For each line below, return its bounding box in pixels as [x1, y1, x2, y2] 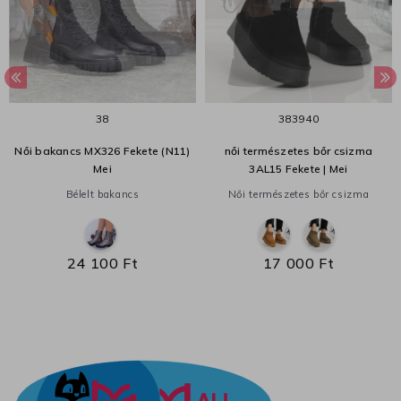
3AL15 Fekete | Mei [249, 162, 348, 176]
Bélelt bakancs [65, 188, 140, 201]
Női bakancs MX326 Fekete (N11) [14, 144, 191, 158]
